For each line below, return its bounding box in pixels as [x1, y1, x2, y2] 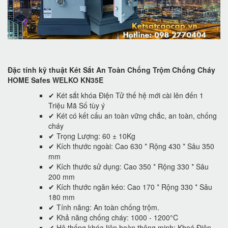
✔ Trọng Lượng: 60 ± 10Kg [48, 130, 135, 141]
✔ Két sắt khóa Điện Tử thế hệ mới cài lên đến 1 [48, 90, 204, 100]
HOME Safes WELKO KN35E [8, 74, 103, 85]
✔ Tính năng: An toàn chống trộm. [48, 202, 159, 212]
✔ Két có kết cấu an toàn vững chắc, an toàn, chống [48, 110, 217, 121]
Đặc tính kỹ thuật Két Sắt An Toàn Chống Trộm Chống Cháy [8, 64, 215, 75]
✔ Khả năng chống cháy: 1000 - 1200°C [48, 212, 178, 222]
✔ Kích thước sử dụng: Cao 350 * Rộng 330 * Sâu [48, 161, 209, 172]
